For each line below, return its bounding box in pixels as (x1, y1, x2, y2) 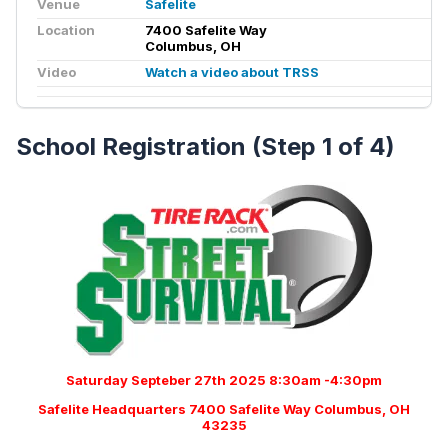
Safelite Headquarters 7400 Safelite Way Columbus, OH (38, 401, 410, 418)
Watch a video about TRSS (145, 64, 319, 80)
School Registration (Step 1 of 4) (16, 132, 395, 162)
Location (37, 22, 95, 38)
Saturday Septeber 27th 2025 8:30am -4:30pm (66, 372, 382, 389)
